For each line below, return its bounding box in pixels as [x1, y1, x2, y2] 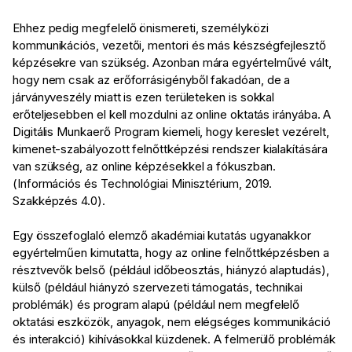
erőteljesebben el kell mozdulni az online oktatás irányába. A [13, 107, 332, 123]
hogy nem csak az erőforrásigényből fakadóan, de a [13, 72, 291, 88]
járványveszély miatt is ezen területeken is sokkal [13, 90, 275, 105]
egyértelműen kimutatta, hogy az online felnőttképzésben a [13, 245, 329, 261]
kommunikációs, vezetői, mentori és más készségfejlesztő [13, 38, 326, 53]
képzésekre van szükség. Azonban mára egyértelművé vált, [13, 55, 332, 71]
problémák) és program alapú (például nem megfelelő [13, 297, 300, 313]
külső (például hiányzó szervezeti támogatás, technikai [13, 280, 302, 295]
